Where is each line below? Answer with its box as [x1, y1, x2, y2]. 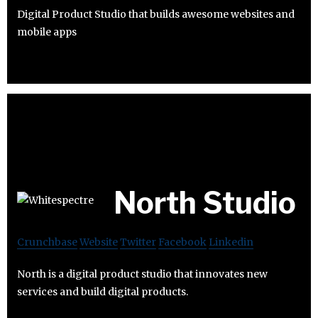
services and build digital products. [17, 285, 188, 298]
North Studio [114, 184, 296, 221]
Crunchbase [17, 235, 77, 248]
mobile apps [17, 25, 77, 38]
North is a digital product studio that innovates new [17, 267, 268, 280]
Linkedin [209, 235, 253, 248]
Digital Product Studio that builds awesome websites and [17, 7, 295, 21]
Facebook [158, 235, 207, 248]
